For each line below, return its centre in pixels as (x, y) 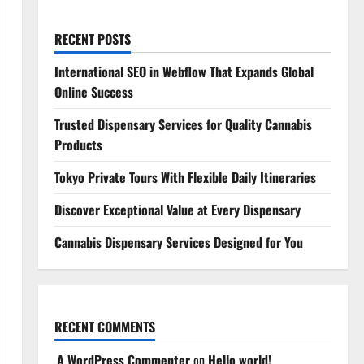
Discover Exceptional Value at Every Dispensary (177, 210)
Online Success (93, 92)
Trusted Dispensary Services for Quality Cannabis (183, 124)
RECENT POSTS (92, 39)
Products (78, 145)
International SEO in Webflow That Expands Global (184, 71)
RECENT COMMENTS (104, 327)
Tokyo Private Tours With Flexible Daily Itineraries (185, 177)
